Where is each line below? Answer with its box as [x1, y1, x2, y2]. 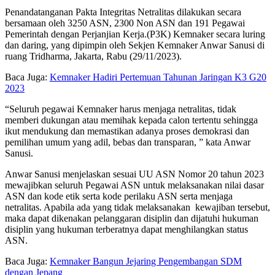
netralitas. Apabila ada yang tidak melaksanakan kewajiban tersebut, [5, 201, 270, 212]
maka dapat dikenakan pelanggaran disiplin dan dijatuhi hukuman [5, 212, 258, 223]
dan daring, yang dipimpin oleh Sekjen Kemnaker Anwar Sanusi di [5, 39, 265, 50]
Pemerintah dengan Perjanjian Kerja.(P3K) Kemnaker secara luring [5, 28, 265, 39]
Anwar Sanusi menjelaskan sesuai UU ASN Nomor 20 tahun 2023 [5, 168, 264, 179]
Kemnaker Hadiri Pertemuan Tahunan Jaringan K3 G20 [50, 71, 266, 82]
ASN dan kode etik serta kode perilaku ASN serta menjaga [5, 190, 233, 201]
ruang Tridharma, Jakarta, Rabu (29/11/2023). [5, 50, 182, 61]
